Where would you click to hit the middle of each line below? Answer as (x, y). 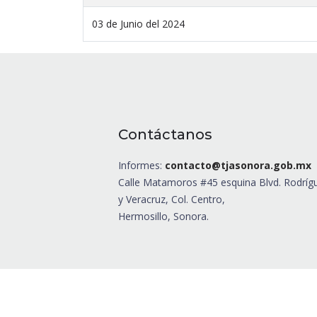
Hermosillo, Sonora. (163, 217)
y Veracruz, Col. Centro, (172, 200)
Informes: (142, 166)
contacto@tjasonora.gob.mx (238, 166)
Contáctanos (165, 135)
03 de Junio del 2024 (138, 24)
